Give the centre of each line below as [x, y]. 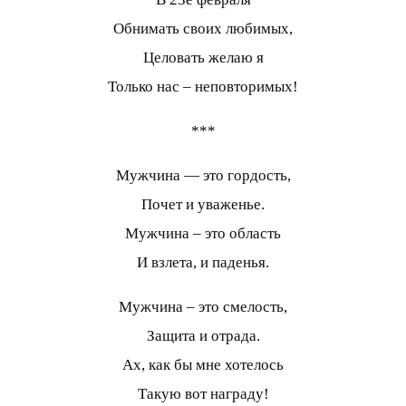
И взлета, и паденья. [203, 263]
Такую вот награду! [203, 394]
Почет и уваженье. [203, 205]
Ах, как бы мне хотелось [203, 365]
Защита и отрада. [203, 336]
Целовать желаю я [203, 58]
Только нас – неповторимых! [203, 87]
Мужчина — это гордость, [203, 176]
